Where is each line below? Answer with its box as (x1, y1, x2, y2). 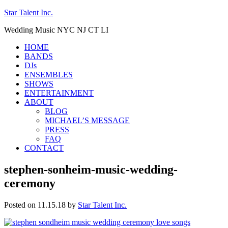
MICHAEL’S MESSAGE (45, 116, 130, 125)
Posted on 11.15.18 (4, 200, 66, 209)
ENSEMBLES (24, 70, 73, 79)
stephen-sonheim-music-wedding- (4, 162, 178, 176)
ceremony (4, 176, 55, 190)
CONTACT (24, 144, 64, 152)
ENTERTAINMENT (24, 89, 94, 97)
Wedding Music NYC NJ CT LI (4, 25, 108, 34)
